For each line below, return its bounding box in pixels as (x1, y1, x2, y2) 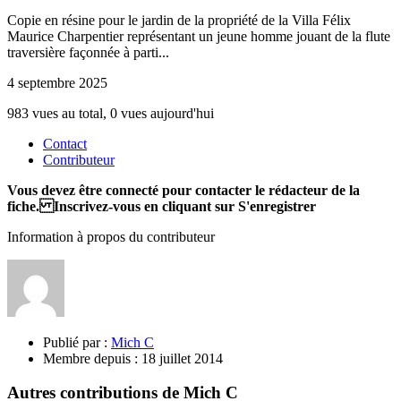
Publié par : (43, 334, 107, 350)
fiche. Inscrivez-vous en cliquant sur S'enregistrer (7, 198, 316, 214)
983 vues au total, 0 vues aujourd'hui (7, 105, 214, 121)
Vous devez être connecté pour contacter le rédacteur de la (7, 182, 360, 198)
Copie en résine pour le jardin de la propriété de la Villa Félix (7, 12, 351, 28)
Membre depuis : (43, 350, 138, 366)
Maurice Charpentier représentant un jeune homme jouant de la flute (7, 28, 390, 44)
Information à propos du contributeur (7, 228, 215, 244)
